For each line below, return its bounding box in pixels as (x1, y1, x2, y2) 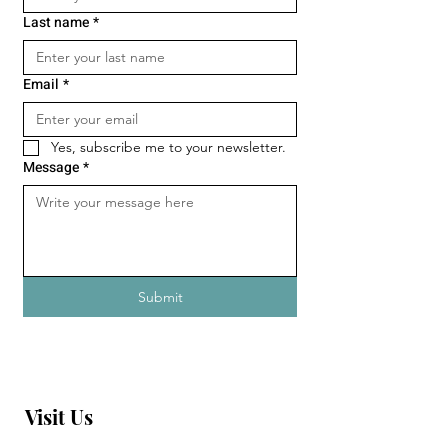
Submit (137, 288, 183, 306)
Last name (23, 12, 89, 33)
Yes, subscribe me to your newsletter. (51, 138, 286, 156)
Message (23, 157, 79, 178)
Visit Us (25, 403, 93, 430)
